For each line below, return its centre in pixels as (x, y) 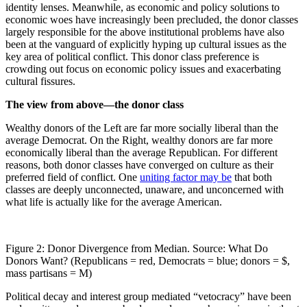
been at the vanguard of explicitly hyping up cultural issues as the (146, 44)
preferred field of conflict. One (73, 177)
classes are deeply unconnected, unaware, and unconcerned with (145, 189)
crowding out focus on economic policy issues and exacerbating (143, 69)
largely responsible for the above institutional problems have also (145, 32)
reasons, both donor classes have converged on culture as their (139, 164)
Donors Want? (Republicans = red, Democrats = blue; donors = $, (148, 260)
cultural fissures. (40, 81)
